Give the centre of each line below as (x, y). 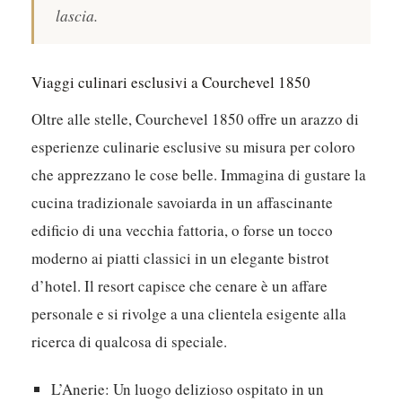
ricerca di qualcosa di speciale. (130, 342)
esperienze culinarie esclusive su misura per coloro (194, 147)
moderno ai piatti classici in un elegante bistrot (181, 258)
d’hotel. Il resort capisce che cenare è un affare (180, 286)
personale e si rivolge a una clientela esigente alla (189, 314)
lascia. (77, 16)
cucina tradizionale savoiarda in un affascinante (183, 203)
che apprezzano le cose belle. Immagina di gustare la (199, 175)
